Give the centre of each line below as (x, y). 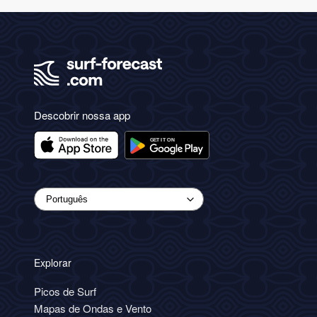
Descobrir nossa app (82, 115)
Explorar (53, 263)
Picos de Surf (65, 292)
